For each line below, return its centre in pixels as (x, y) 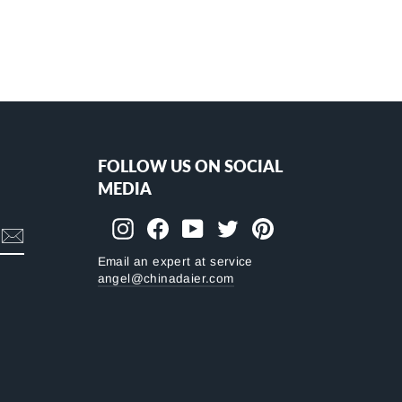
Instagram (163, 226)
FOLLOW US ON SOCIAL (189, 166)
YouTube (229, 226)
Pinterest (300, 226)
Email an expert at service (175, 261)
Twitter (258, 226)
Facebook (197, 226)
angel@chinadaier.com (166, 278)
